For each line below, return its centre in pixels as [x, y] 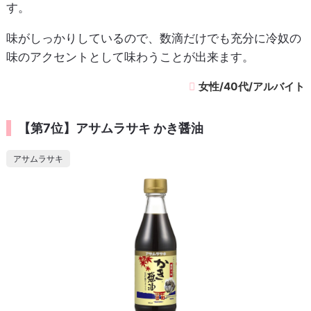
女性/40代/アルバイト [252, 86]
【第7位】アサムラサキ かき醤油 [110, 128]
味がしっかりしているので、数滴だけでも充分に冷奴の [153, 38]
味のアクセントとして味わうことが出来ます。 [130, 57]
